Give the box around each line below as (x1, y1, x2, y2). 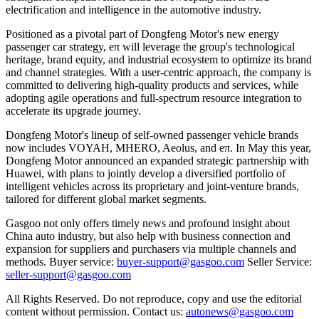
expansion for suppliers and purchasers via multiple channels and (6, 242, 296, 255)
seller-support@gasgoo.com (6, 268, 131, 281)
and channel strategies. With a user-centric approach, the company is (6, 66, 311, 78)
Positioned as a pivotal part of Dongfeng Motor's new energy (6, 27, 279, 40)
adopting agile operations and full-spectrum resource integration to (6, 91, 302, 104)
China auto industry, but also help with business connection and (6, 229, 291, 242)
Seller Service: (244, 255, 312, 268)
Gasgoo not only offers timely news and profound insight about (6, 216, 290, 229)
